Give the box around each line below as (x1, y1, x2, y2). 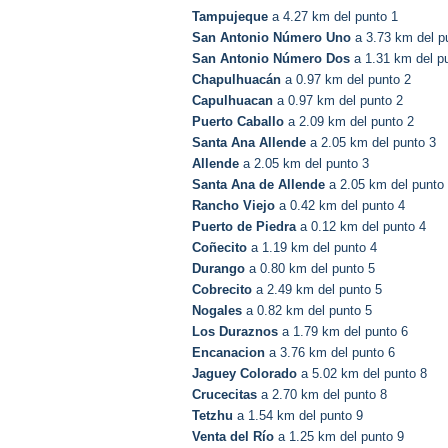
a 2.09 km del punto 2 (284, 114, 414, 130)
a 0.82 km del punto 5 (242, 303, 372, 319)
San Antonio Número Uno (192, 30, 351, 46)
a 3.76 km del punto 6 (265, 345, 395, 361)
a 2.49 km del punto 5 (252, 282, 382, 298)
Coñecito (192, 240, 247, 256)
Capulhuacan (192, 93, 273, 109)
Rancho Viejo (192, 198, 275, 214)
